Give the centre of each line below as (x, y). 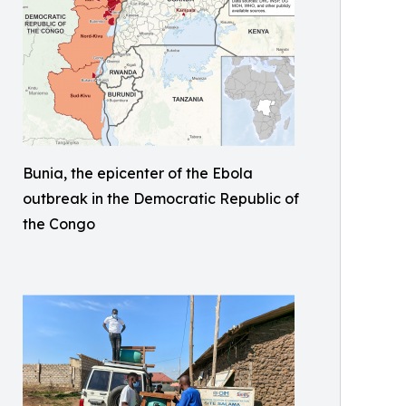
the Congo (59, 224)
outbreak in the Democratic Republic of (161, 199)
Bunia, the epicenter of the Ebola (138, 174)
